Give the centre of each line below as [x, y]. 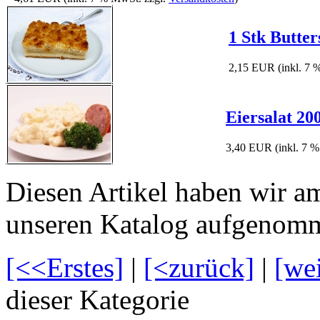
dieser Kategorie [97, 300]
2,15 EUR [252, 68]
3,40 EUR [249, 148]
